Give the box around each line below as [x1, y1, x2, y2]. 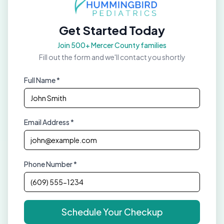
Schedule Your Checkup [61, 205, 163, 217]
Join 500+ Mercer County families [57, 40, 166, 49]
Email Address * [24, 117, 74, 126]
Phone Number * [24, 159, 77, 168]
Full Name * [24, 75, 60, 84]
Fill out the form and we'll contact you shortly [38, 52, 185, 61]
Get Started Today [59, 22, 165, 37]
